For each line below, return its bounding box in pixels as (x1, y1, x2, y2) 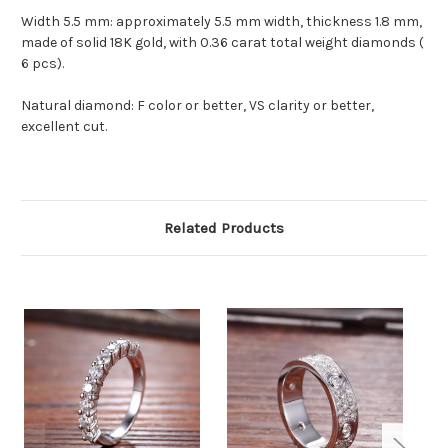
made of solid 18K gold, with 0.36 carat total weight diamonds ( (21, 34, 424, 52)
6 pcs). (21, 55, 64, 73)
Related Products (164, 219, 284, 238)
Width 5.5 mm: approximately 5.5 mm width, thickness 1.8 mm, (21, 13, 422, 31)
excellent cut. (21, 118, 107, 136)
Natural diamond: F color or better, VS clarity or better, (21, 97, 374, 115)
